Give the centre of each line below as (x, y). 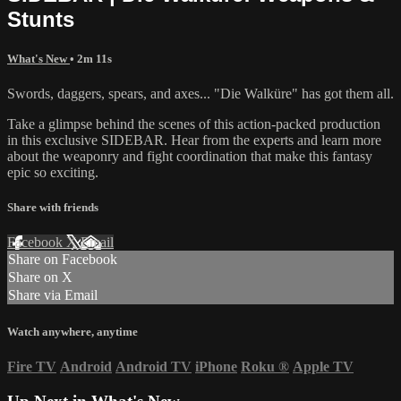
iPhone (216, 366)
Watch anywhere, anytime (73, 331)
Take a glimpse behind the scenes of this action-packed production (194, 124)
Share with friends (53, 208)
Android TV (154, 366)
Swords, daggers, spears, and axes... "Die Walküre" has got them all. (200, 94)
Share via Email (53, 295)
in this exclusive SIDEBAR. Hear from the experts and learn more (194, 141)
